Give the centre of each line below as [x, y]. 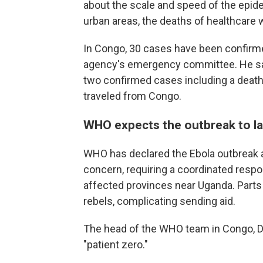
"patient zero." [116, 245]
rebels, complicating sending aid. [159, 201]
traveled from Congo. [132, 96]
